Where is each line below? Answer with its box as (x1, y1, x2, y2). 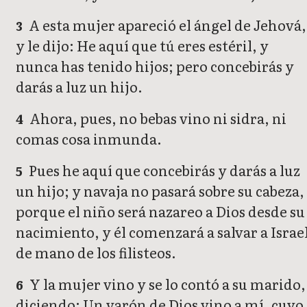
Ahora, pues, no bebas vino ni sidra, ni (27, 108, 287, 129)
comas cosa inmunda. (16, 128, 162, 149)
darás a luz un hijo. (16, 76, 143, 97)
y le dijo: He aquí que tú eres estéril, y (16, 35, 269, 56)
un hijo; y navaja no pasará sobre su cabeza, (16, 180, 304, 201)
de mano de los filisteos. (16, 242, 176, 263)
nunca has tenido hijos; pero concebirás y (16, 56, 294, 77)
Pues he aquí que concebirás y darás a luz (26, 160, 301, 181)
